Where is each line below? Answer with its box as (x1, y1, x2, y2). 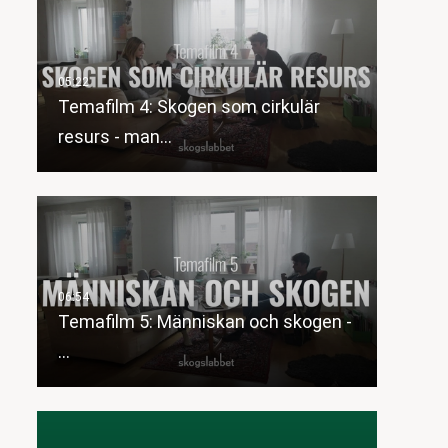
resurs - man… (57, 126, 172, 148)
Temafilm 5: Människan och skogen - (57, 311, 352, 333)
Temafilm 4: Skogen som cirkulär (57, 96, 320, 118)
